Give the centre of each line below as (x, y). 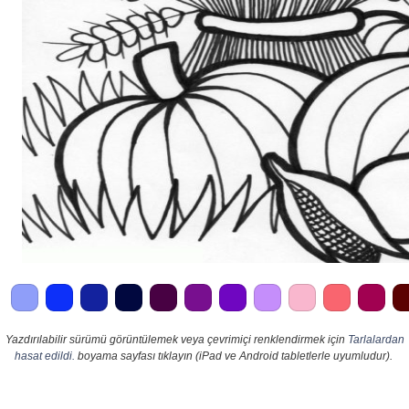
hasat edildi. (44, 356)
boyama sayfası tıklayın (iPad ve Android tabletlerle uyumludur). (233, 356)
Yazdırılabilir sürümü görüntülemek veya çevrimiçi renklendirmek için (176, 339)
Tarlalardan (376, 339)
